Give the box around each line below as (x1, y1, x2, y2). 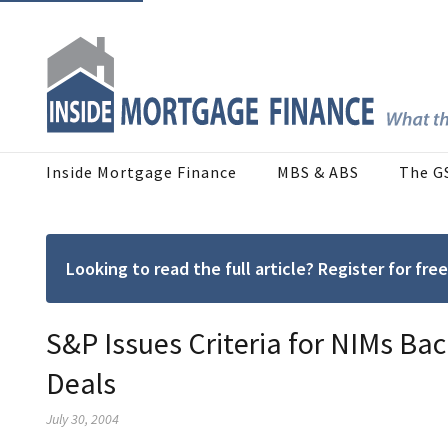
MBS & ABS (277, 162, 359, 183)
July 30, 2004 (46, 410, 119, 429)
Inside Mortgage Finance (46, 162, 237, 183)
